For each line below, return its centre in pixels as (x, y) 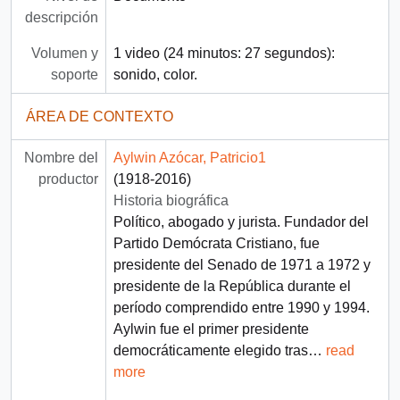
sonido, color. (155, 74)
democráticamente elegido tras (210, 350)
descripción (61, 17)
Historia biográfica (171, 200)
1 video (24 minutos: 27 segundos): (224, 53)
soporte (74, 74)
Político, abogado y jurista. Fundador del (241, 221)
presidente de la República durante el (232, 286)
